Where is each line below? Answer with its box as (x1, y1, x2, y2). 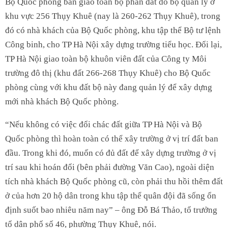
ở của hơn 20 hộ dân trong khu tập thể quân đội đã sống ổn (5, 190, 216, 201)
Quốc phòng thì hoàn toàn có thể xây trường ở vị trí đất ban (5, 133, 218, 144)
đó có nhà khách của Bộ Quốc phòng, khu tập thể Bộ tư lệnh (5, 25, 221, 35)
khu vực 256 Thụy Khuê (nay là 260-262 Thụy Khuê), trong (5, 11, 220, 21)
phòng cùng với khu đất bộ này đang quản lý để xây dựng (5, 82, 212, 92)
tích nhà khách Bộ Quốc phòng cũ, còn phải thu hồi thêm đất (5, 176, 223, 186)
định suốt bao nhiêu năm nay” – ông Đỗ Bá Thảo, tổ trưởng (5, 205, 217, 215)
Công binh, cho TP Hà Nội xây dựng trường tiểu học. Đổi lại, (5, 39, 222, 49)
